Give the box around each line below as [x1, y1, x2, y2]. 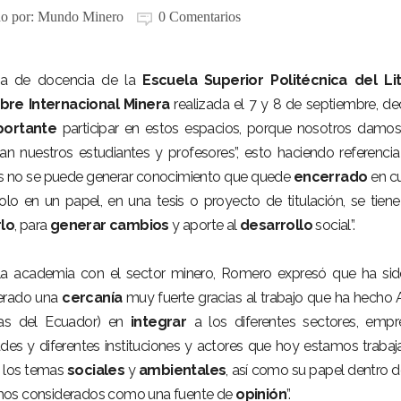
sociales [66, 362, 125, 379]
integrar [130, 313, 187, 330]
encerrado [293, 168, 368, 185]
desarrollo [239, 217, 312, 234]
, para [13, 217, 50, 234]
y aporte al [168, 217, 240, 234]
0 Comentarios [158, 9, 241, 24]
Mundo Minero [37, 9, 124, 24]
